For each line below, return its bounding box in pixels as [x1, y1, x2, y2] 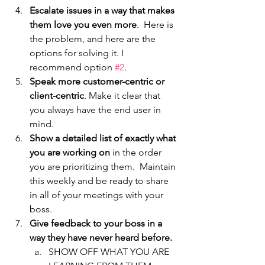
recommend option [30, 62, 115, 73]
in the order [110, 147, 164, 159]
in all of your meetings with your [30, 189, 166, 201]
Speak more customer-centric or [30, 76, 167, 88]
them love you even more [30, 19, 137, 31]
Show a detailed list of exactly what [30, 132, 178, 144]
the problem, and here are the [30, 33, 158, 45]
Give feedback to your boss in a [30, 218, 164, 230]
